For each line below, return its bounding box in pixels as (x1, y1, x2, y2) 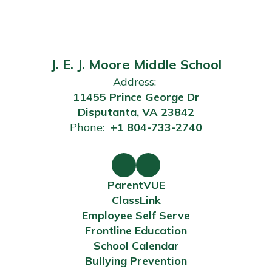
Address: (113, 75, 156, 89)
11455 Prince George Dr (72, 90, 200, 104)
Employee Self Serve (82, 208, 190, 222)
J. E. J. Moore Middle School (50, 56, 222, 73)
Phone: (70, 120, 104, 134)
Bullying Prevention (85, 254, 187, 268)
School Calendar (93, 239, 179, 253)
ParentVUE (107, 178, 165, 192)
